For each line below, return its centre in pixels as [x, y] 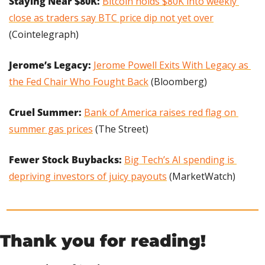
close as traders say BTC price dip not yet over [111, 18]
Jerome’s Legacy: [50, 65]
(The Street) [121, 129]
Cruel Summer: [46, 113]
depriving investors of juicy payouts [88, 177]
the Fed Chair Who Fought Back [79, 82]
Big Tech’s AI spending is [179, 160]
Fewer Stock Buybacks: [67, 160]
